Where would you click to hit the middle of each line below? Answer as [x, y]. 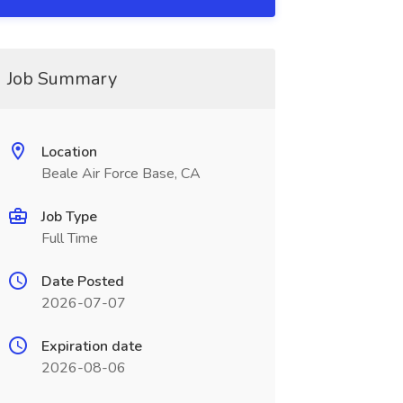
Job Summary [62, 79]
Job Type [69, 217]
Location [69, 152]
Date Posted [82, 282]
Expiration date [91, 346]
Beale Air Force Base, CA [121, 174]
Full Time [69, 238]
